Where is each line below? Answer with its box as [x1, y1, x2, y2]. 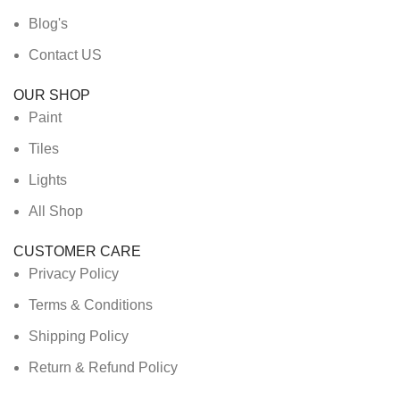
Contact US [29, 47, 102, 62]
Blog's [29, 16, 68, 31]
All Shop [29, 204, 83, 219]
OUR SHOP [13, 87, 90, 103]
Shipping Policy [29, 329, 129, 344]
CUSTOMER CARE [13, 244, 141, 259]
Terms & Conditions [29, 297, 153, 312]
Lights [29, 172, 67, 187]
